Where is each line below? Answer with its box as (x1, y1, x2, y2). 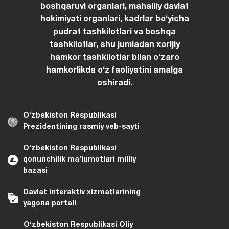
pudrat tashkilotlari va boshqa (53, 28, 176, 36)
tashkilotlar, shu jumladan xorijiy (49, 41, 180, 49)
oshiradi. (97, 79, 132, 87)
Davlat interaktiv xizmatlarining (23, 189, 141, 196)
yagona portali (23, 200, 76, 207)
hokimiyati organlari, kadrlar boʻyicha (40, 15, 189, 23)
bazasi (23, 167, 48, 174)
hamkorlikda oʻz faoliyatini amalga (46, 66, 183, 74)
